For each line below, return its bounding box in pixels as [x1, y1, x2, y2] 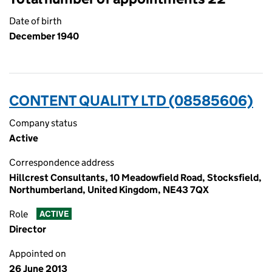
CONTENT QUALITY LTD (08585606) [9, 92, 253, 109]
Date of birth [9, 15, 62, 27]
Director [9, 223, 46, 235]
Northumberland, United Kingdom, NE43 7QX [9, 184, 209, 195]
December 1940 [9, 30, 79, 42]
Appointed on [9, 248, 66, 259]
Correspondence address [9, 157, 114, 168]
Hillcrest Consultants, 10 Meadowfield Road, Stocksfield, [9, 172, 262, 183]
